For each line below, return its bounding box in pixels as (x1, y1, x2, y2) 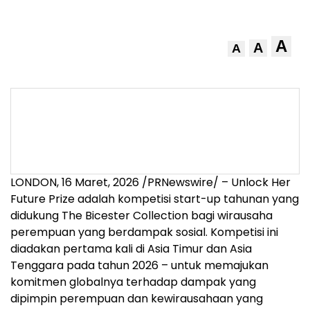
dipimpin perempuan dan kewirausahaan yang (10, 291, 263, 307)
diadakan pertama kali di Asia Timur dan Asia (10, 241, 252, 257)
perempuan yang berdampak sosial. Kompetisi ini (10, 224, 278, 240)
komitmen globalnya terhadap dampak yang (10, 274, 256, 290)
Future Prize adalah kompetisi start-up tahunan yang (10, 191, 299, 207)
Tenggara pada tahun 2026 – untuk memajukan (10, 257, 268, 273)
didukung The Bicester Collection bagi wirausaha (10, 208, 273, 224)
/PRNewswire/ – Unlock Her (139, 174, 291, 190)
